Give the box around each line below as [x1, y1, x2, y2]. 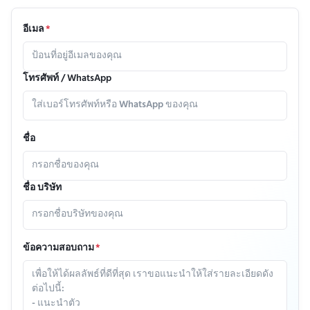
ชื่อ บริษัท [23, 179, 62, 198]
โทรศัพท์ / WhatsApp [23, 69, 111, 89]
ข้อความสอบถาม [23, 239, 94, 258]
